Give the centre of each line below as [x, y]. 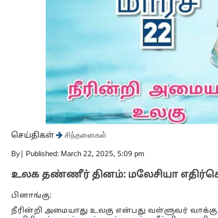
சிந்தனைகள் [85, 135]
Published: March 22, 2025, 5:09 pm [85, 154]
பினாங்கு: [32, 196]
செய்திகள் [34, 136]
